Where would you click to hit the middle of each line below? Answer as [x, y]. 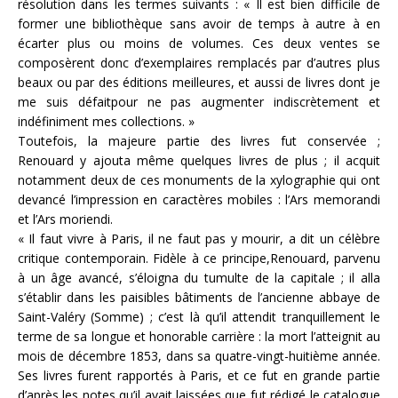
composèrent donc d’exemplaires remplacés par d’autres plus [199, 62]
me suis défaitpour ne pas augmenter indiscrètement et [199, 101]
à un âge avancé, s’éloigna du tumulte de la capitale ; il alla [199, 277]
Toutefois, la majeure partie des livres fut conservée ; [199, 140]
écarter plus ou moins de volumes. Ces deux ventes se [199, 43]
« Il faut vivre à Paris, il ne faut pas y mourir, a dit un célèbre [199, 238]
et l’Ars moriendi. [65, 219]
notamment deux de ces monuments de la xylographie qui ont [199, 179]
